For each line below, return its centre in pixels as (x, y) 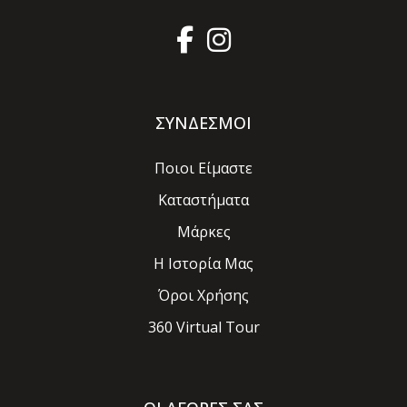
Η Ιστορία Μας (203, 264)
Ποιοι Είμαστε (203, 169)
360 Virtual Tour (203, 328)
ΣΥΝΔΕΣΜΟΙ (203, 123)
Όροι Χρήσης (203, 296)
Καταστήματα (203, 200)
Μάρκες (203, 232)
